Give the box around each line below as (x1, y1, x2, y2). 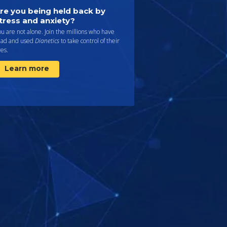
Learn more (5, 63, 49, 73)
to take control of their (59, 36, 120, 45)
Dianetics (35, 36, 59, 45)
